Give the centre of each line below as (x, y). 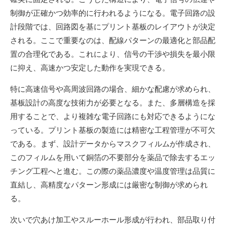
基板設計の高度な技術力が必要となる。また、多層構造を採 (113, 103)
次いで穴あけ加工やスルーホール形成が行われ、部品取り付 (113, 220)
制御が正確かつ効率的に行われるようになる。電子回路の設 (113, 13)
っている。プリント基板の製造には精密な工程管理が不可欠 (113, 130)
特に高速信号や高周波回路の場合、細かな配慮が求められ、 (113, 89)
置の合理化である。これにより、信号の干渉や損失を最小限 (113, 54)
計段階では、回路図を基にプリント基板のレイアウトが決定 (113, 27)
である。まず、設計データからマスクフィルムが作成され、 (113, 144)
